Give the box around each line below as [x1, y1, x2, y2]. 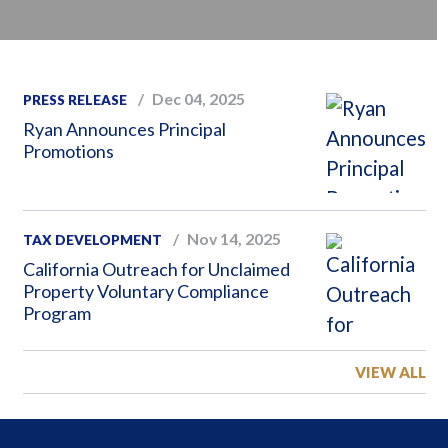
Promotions [22, 139, 114, 162]
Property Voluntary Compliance [22, 279, 269, 302]
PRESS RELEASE [22, 91, 127, 108]
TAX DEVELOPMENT [22, 231, 162, 248]
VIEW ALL [354, 362, 426, 381]
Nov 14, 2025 [186, 228, 281, 248]
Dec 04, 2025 [151, 88, 245, 108]
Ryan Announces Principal [22, 117, 226, 140]
